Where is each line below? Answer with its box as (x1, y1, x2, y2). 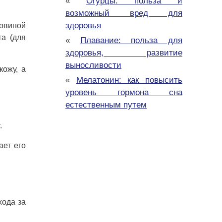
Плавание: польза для (80, 36, 183, 46)
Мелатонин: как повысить (76, 75, 183, 85)
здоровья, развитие (65, 48, 182, 58)
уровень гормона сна (65, 88, 182, 98)
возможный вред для (65, 8, 182, 18)
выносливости (65, 60, 121, 70)
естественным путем (65, 100, 147, 110)
